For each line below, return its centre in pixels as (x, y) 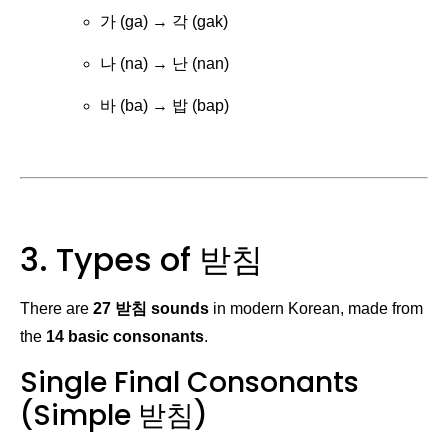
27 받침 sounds (151, 309)
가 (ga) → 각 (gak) (164, 21)
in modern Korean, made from (316, 309)
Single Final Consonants (189, 382)
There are (56, 309)
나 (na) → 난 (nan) (164, 64)
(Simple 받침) (114, 415)
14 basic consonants (125, 337)
